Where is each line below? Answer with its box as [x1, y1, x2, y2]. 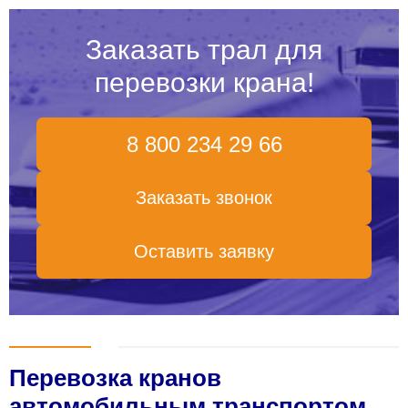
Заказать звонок [136, 187, 272, 208]
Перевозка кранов [9, 363, 221, 392]
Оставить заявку [134, 240, 274, 261]
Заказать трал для [86, 34, 322, 65]
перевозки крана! [94, 66, 314, 97]
